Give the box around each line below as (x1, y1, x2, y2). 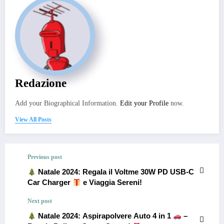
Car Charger (27, 178, 72, 187)
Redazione (15, 77, 66, 90)
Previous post (27, 153, 62, 161)
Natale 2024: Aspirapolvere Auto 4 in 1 (36, 211, 173, 220)
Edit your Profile (120, 99, 168, 107)
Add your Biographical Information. (15, 99, 120, 107)
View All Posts (15, 116, 51, 123)
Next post (27, 197, 52, 205)
